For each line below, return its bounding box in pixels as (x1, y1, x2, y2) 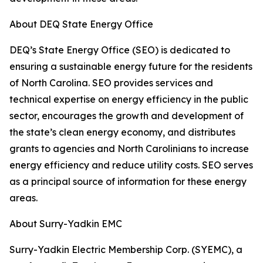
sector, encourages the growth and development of (9, 110, 244, 122)
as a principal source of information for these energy (9, 176, 247, 187)
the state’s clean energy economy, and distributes (9, 126, 235, 138)
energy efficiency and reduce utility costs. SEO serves (9, 159, 253, 171)
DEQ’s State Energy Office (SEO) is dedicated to (9, 44, 230, 56)
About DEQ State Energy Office (9, 18, 153, 30)
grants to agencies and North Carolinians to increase (9, 143, 249, 154)
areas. (9, 192, 38, 204)
